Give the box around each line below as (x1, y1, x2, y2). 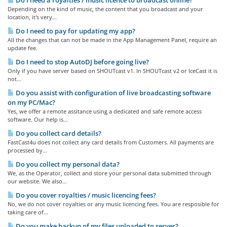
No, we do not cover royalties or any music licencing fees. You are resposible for (8, 200, 219, 208)
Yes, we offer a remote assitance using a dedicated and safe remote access (8, 107, 202, 115)
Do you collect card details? (14, 129, 101, 138)
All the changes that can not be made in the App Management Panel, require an (8, 36, 217, 44)
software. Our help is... (8, 116, 68, 123)
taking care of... (8, 208, 48, 216)
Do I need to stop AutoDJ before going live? (14, 57, 149, 66)
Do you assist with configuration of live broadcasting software (14, 88, 211, 97)
